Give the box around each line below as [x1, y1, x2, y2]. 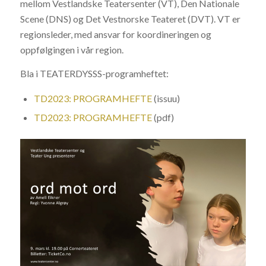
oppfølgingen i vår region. [20, 44, 123, 56]
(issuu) [151, 93, 180, 104]
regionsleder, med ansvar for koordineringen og [20, 28, 211, 40]
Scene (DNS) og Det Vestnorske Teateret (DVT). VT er [20, 13, 240, 25]
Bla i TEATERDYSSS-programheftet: [20, 67, 169, 79]
